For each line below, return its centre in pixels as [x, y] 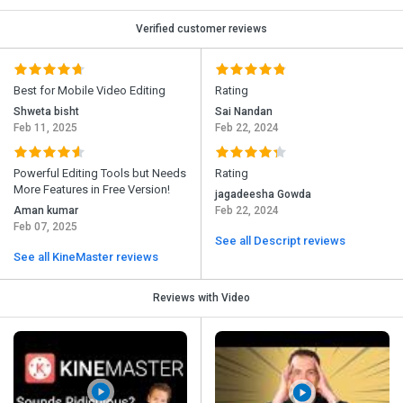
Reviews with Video [201, 298]
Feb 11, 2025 [45, 128]
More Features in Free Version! [92, 190]
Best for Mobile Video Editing [90, 91]
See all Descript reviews [280, 241]
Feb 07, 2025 [45, 227]
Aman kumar [46, 211]
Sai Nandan [244, 112]
